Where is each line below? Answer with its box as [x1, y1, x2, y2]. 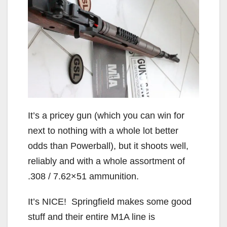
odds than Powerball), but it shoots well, [28, 140, 188, 151]
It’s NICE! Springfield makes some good [28, 196, 192, 207]
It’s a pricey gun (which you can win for [28, 110, 184, 121]
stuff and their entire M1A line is [28, 211, 155, 222]
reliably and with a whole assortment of [28, 156, 185, 166]
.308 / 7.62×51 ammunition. [28, 171, 139, 181]
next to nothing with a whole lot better [28, 125, 178, 136]
